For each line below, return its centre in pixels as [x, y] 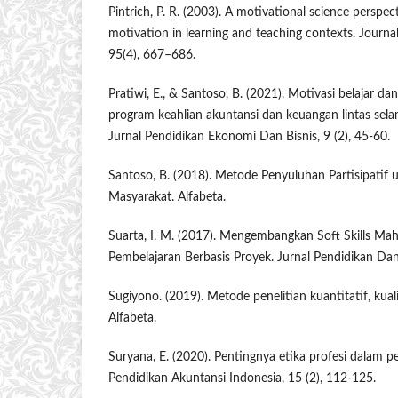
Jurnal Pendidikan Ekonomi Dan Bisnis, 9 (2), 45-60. [249, 137]
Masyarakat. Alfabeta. [167, 198]
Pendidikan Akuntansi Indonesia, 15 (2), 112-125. [242, 379]
